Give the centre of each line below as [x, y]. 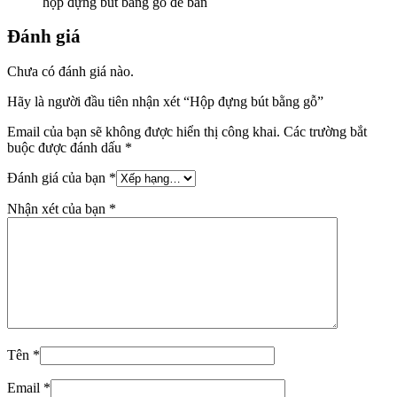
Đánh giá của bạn [58, 177]
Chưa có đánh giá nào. [70, 71]
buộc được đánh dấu [66, 147]
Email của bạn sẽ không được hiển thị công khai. [144, 131]
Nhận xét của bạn [58, 208]
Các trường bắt [325, 131]
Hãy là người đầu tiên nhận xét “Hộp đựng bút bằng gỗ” [165, 101]
